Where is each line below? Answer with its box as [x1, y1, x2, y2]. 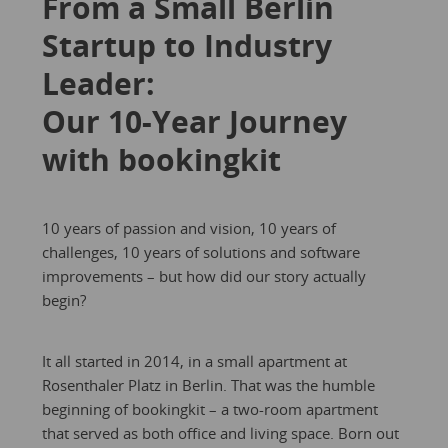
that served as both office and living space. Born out [41, 423, 399, 443]
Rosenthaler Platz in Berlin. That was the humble [41, 375, 375, 395]
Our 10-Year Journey [41, 101, 347, 142]
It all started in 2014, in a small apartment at [41, 351, 347, 371]
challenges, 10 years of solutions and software [41, 242, 360, 262]
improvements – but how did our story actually [41, 266, 366, 286]
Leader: [41, 63, 155, 104]
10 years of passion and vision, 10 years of [41, 218, 336, 238]
